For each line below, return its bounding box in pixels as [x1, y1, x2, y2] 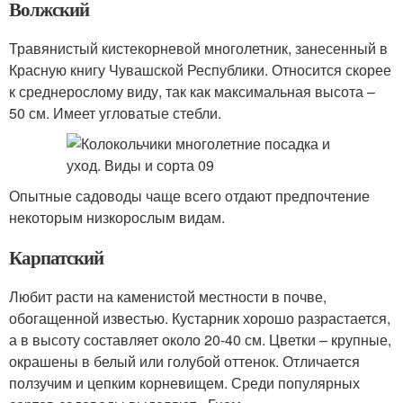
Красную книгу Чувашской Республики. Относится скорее [9, 59, 391, 80]
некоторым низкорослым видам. [9, 207, 225, 228]
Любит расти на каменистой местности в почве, [9, 286, 327, 307]
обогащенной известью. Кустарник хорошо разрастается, [9, 308, 390, 328]
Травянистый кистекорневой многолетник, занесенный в [9, 38, 388, 58]
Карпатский [9, 244, 103, 271]
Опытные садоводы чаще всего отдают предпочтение [9, 185, 370, 206]
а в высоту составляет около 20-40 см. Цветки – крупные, [9, 329, 391, 350]
